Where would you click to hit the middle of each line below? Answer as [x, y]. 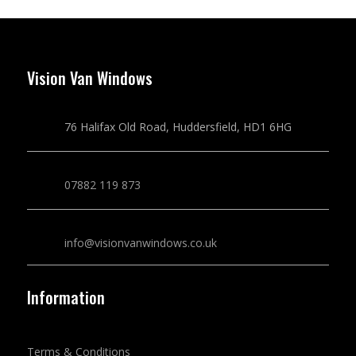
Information [66, 297]
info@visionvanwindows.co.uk [140, 243]
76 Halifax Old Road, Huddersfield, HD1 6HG [178, 127]
